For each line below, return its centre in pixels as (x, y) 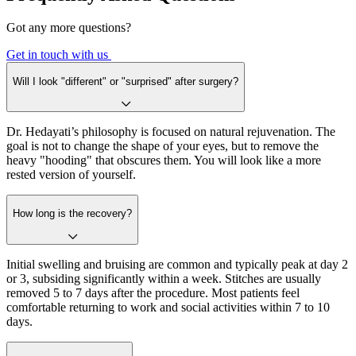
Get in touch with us (59, 55)
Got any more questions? (69, 28)
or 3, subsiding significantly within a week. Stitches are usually (164, 278)
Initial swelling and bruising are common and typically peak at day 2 (177, 264)
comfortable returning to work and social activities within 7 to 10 (168, 307)
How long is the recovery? (72, 214)
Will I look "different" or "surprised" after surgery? (126, 81)
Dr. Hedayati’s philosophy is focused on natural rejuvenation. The (171, 132)
